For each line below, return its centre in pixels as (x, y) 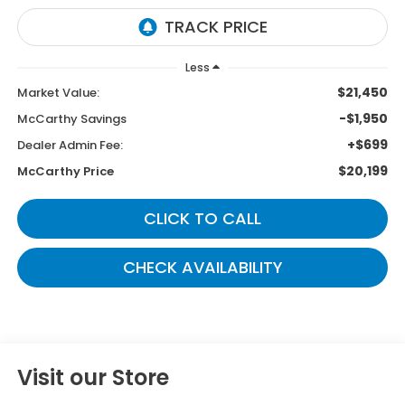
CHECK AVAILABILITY (202, 267)
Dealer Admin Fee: (70, 145)
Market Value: (58, 92)
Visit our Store (93, 377)
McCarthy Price (65, 171)
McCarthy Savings (71, 118)
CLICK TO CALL (202, 218)
